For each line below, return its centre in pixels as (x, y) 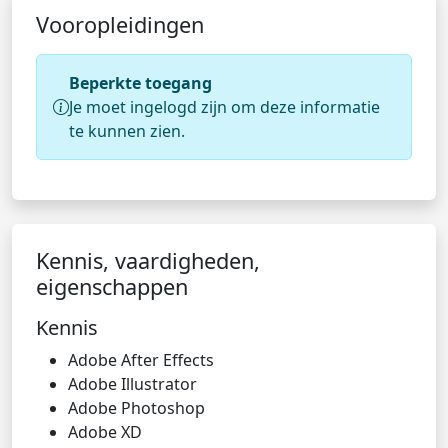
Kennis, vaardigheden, (148, 260)
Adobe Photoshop (136, 408)
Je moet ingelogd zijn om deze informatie (224, 107)
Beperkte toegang (140, 83)
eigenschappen (112, 286)
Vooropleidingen (120, 24)
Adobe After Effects (141, 360)
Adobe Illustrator (132, 384)
